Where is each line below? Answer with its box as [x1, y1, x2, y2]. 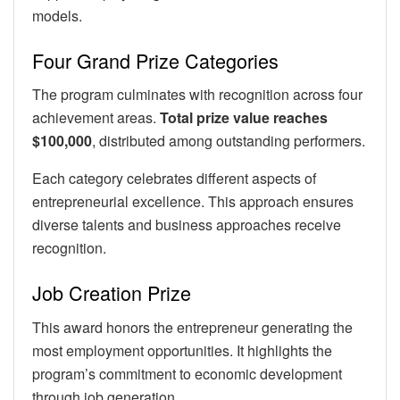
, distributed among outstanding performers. [92, 130, 365, 152]
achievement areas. [32, 107, 160, 129]
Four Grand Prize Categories [32, 46, 279, 74]
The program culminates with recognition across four [32, 84, 362, 105]
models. [32, 5, 82, 27]
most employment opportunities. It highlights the [32, 339, 332, 361]
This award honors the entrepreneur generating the [32, 316, 353, 337]
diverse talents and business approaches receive [32, 214, 341, 236]
